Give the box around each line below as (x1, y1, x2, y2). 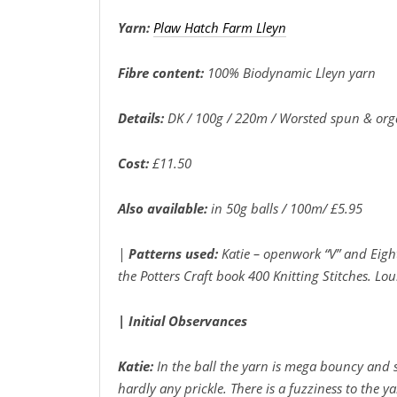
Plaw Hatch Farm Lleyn (153, 18, 286, 36)
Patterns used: (128, 244, 222, 262)
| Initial (118, 311, 168, 330)
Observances (168, 311, 247, 330)
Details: (118, 108, 164, 127)
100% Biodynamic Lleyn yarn (207, 63, 376, 82)
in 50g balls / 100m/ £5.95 (211, 198, 362, 217)
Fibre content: (118, 63, 207, 82)
